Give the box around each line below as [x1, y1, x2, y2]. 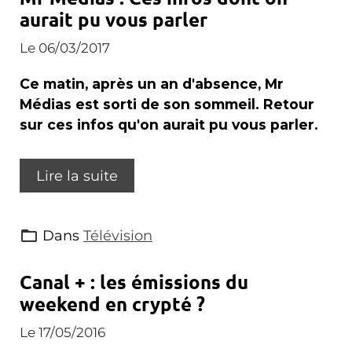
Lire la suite [36, 167, 118, 184]
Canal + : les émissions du [20, 269, 248, 294]
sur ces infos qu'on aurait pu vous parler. [20, 116, 318, 133]
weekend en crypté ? [20, 291, 205, 316]
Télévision [83, 227, 152, 244]
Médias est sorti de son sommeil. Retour [20, 96, 314, 112]
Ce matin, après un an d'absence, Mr [20, 75, 284, 92]
